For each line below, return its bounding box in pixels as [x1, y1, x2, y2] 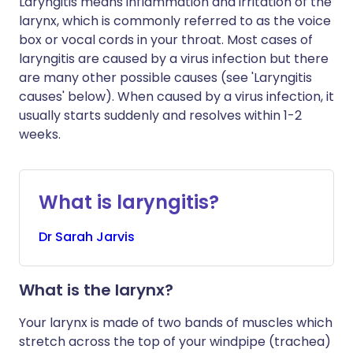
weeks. [19, 125, 61, 143]
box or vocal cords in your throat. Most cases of [19, 31, 313, 49]
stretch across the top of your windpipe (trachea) [19, 333, 331, 351]
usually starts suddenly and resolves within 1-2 [19, 106, 302, 124]
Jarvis [96, 228, 135, 246]
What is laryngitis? [39, 189, 219, 215]
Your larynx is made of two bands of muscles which [19, 314, 333, 332]
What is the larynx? [19, 279, 173, 301]
